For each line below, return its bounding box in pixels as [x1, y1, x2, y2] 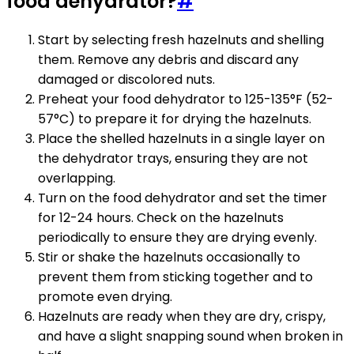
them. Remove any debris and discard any [38, 51, 299, 70]
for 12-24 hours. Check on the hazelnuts [38, 209, 284, 228]
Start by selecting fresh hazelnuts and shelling [38, 31, 324, 50]
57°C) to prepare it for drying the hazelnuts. [38, 110, 311, 129]
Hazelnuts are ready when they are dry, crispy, [38, 307, 326, 326]
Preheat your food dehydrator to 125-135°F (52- [38, 90, 333, 109]
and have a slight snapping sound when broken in [38, 327, 343, 346]
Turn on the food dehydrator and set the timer [38, 189, 327, 208]
